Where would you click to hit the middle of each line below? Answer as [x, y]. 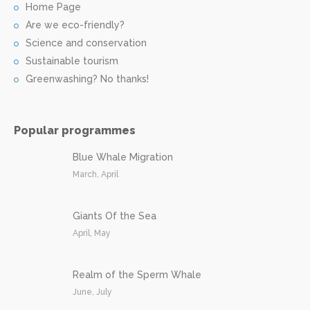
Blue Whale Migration [123, 157]
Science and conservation [86, 43]
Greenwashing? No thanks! [87, 79]
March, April [95, 174]
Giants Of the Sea [115, 216]
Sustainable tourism [72, 61]
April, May [92, 233]
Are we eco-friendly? [75, 25]
